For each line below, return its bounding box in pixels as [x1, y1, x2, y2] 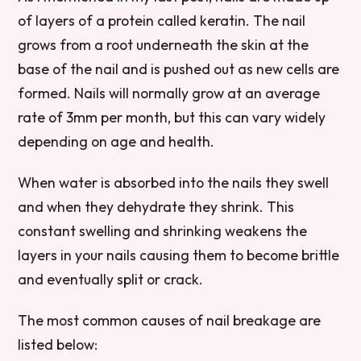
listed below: [18, 335, 98, 355]
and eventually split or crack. [18, 269, 204, 288]
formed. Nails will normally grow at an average [18, 83, 321, 102]
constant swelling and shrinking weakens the [18, 221, 308, 240]
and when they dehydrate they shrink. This [18, 197, 295, 216]
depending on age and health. [18, 131, 215, 151]
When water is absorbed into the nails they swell [18, 172, 330, 192]
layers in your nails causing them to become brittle [18, 245, 340, 264]
